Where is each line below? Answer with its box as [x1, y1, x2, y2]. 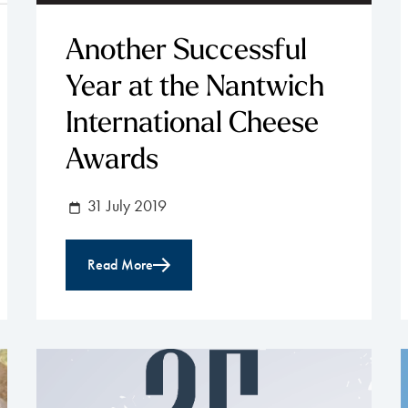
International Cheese [66, 109, 319, 139]
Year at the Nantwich [66, 73, 324, 103]
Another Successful [66, 36, 307, 66]
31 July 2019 [84, 196, 167, 215]
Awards [66, 146, 158, 176]
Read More [87, 255, 153, 273]
